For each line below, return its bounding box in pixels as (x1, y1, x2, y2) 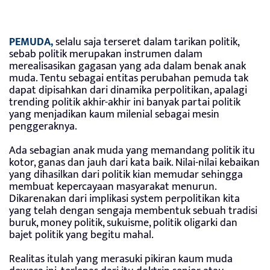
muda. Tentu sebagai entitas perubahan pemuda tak (9, 69, 248, 87)
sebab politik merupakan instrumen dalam (9, 45, 202, 63)
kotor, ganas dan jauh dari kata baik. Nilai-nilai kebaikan (9, 153, 260, 172)
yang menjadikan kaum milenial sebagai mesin (9, 105, 219, 124)
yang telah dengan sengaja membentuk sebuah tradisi (9, 201, 257, 220)
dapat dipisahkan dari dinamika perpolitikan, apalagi (9, 81, 247, 99)
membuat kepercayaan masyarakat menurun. (9, 177, 216, 196)
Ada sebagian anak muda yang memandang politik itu (9, 141, 255, 160)
